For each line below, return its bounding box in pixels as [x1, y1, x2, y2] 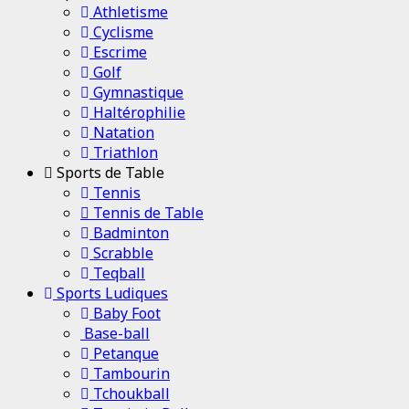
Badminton [89, 222, 169, 243]
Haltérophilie [89, 101, 185, 122]
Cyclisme [89, 21, 153, 42]
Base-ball [80, 322, 150, 343]
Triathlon [89, 142, 158, 163]
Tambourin [89, 362, 170, 383]
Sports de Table [53, 162, 164, 183]
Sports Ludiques [53, 282, 168, 303]
